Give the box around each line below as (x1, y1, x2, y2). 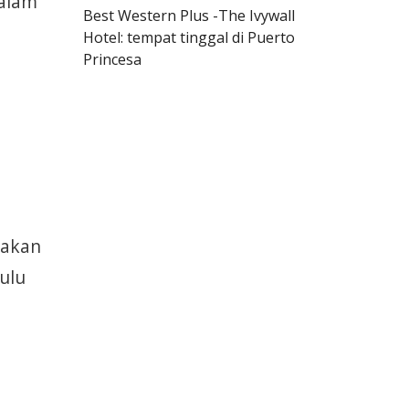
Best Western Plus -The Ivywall (83, 5, 295, 26)
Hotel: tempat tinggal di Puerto (83, 27, 295, 47)
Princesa (83, 49, 142, 69)
